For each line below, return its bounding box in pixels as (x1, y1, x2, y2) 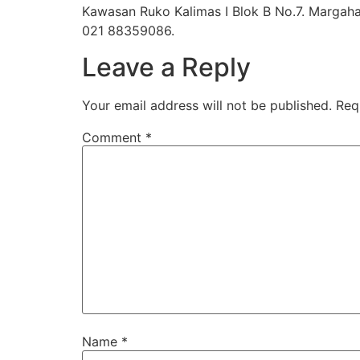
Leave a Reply (82, 51, 251, 83)
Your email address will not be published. (82, 96, 332, 113)
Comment (82, 129, 145, 145)
